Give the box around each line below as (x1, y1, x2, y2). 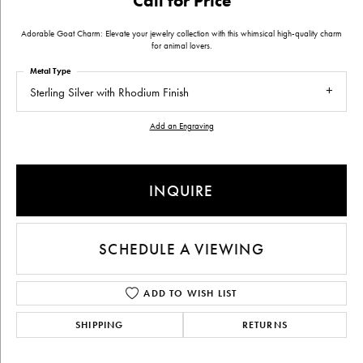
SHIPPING (75, 318, 124, 332)
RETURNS (241, 318, 288, 332)
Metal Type (30, 66, 70, 76)
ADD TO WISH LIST (143, 287, 237, 301)
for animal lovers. (151, 41, 212, 51)
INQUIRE (149, 180, 214, 201)
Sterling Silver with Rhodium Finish (30, 84, 189, 100)
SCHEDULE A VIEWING (99, 238, 264, 259)
